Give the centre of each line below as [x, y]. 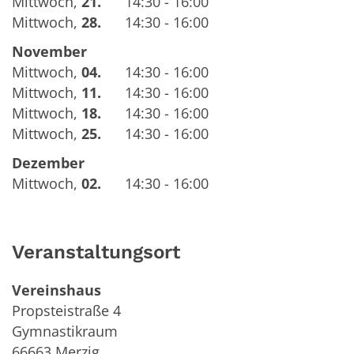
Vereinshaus [56, 290]
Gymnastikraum [65, 331]
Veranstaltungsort [96, 251]
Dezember [48, 162]
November [49, 51]
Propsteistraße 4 [66, 310]
